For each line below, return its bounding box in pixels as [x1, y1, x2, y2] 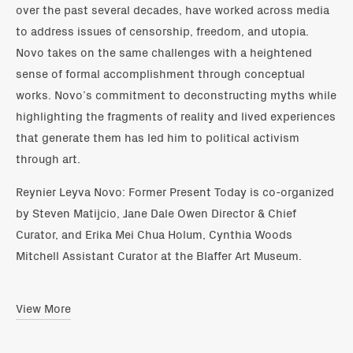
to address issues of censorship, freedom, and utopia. [16, 21, 309, 39]
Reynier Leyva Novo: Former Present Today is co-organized [16, 182, 334, 199]
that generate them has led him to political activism [16, 128, 299, 145]
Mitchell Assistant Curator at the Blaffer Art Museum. [16, 246, 302, 263]
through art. [16, 149, 80, 166]
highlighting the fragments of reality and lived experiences [16, 106, 336, 124]
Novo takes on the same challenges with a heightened [16, 43, 312, 60]
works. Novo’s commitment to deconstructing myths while [16, 85, 336, 102]
